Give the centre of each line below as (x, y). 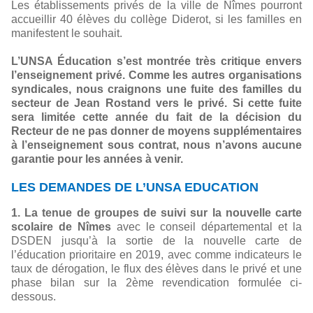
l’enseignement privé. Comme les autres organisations (156, 75)
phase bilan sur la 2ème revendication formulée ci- (156, 283)
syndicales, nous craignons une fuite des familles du (156, 89)
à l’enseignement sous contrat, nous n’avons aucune (156, 145)
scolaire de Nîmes (61, 227)
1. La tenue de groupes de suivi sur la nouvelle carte (156, 213)
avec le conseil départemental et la (206, 227)
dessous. (34, 297)
